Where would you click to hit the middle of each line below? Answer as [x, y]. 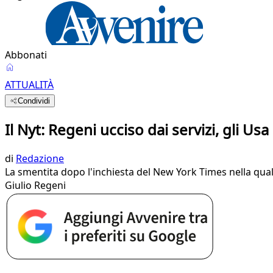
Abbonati [26, 55]
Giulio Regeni [35, 185]
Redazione [40, 158]
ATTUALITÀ [29, 85]
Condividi [34, 101]
